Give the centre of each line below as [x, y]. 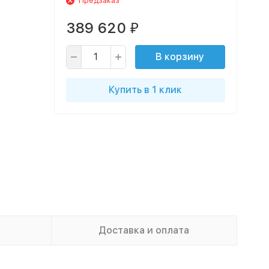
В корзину [180, 57]
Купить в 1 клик [145, 90]
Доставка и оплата [144, 230]
